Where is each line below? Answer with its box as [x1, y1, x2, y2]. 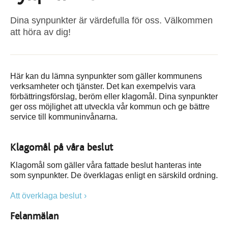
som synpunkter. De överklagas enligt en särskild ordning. [10, 171, 218, 180]
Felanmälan [10, 211, 62, 221]
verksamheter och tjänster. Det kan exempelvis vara [10, 82, 195, 91]
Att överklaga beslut [10, 191, 81, 200]
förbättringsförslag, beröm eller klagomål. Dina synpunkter [10, 92, 218, 101]
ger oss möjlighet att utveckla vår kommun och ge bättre [10, 102, 210, 111]
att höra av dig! [10, 27, 71, 37]
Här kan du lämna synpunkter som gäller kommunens [10, 72, 202, 80]
